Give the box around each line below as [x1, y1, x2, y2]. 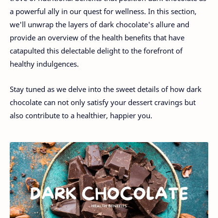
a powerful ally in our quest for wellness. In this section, [10, 6, 197, 16]
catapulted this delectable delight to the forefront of [10, 45, 182, 55]
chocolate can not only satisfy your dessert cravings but [10, 97, 196, 107]
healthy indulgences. [10, 58, 79, 69]
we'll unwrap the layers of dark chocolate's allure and [10, 19, 189, 29]
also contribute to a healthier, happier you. [10, 110, 152, 120]
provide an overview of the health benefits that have [10, 32, 184, 42]
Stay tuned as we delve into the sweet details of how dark [10, 84, 201, 94]
